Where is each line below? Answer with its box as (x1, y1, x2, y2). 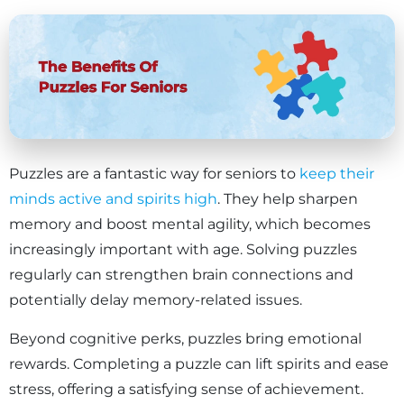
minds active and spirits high (9, 190, 217, 208)
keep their (299, 165, 374, 183)
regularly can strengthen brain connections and (9, 266, 353, 284)
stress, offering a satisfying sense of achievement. (9, 381, 363, 399)
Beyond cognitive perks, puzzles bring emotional (9, 330, 362, 348)
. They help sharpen (217, 190, 358, 208)
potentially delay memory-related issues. (9, 291, 302, 309)
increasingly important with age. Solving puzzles (9, 241, 357, 259)
